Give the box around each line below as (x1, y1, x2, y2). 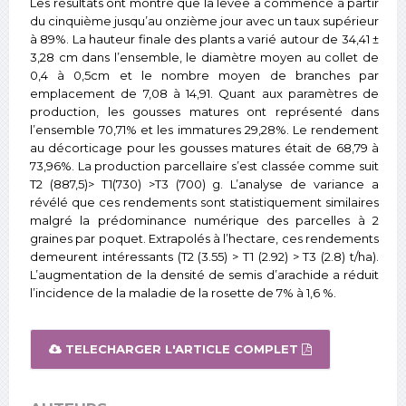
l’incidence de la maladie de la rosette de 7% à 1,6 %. (30, 285, 336, 301)
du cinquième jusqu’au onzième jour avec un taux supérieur (30, 14, 379, 29)
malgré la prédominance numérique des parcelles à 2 (30, 213, 379, 228)
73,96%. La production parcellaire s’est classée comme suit (30, 159, 379, 174)
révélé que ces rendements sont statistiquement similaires (30, 195, 379, 210)
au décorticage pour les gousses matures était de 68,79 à (30, 140, 379, 156)
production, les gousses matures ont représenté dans (30, 104, 379, 120)
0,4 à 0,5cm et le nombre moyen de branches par (30, 68, 379, 83)
